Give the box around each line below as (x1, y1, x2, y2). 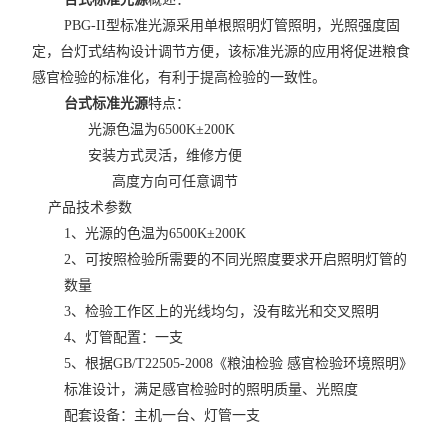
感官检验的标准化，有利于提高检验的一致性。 (32, 70, 327, 85)
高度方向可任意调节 (112, 174, 239, 189)
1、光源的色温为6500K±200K (64, 226, 247, 241)
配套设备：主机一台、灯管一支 (64, 408, 261, 423)
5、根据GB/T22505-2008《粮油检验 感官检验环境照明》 (64, 356, 414, 371)
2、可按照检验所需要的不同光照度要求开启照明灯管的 (64, 252, 408, 267)
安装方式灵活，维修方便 (88, 148, 243, 163)
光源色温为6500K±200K (88, 122, 236, 137)
